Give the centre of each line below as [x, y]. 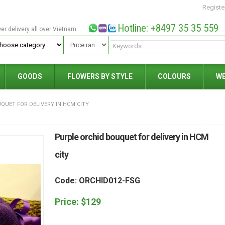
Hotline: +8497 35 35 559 [168, 28]
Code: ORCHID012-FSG [97, 181]
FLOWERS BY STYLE [100, 76]
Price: [68, 202]
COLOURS [174, 76]
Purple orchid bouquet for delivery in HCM [132, 137]
